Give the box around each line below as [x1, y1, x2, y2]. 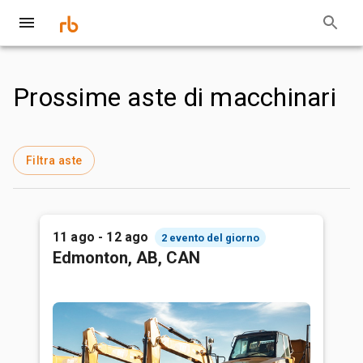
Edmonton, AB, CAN [53, 248, 200, 267]
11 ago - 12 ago [53, 229, 149, 245]
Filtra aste [26, 154, 83, 167]
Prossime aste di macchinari [13, 82, 336, 113]
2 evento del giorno [161, 231, 260, 244]
